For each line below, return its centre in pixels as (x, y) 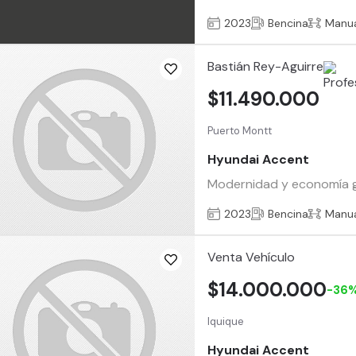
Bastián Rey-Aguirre (266, 66)
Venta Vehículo (252, 257)
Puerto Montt (240, 130)
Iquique (226, 321)
